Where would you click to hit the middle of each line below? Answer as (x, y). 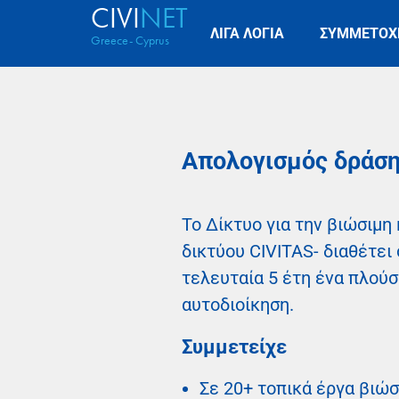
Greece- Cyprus (130, 40)
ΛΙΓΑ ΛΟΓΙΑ (247, 33)
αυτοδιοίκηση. (238, 305)
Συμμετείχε (234, 347)
